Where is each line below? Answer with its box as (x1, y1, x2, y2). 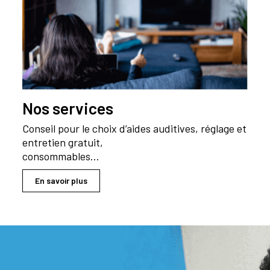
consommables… (22, 149, 100, 163)
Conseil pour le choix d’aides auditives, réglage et (22, 122, 247, 136)
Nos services (22, 98, 114, 118)
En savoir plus (35, 175, 88, 186)
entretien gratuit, (22, 136, 104, 149)
